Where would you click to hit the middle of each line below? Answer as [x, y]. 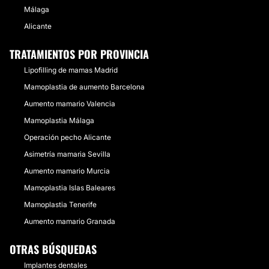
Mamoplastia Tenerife [60, 204]
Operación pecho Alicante [68, 137]
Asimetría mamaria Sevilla [67, 154]
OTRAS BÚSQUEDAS [53, 249]
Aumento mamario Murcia [67, 171]
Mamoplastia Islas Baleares [70, 188]
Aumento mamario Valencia [70, 104]
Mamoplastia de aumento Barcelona [84, 87]
